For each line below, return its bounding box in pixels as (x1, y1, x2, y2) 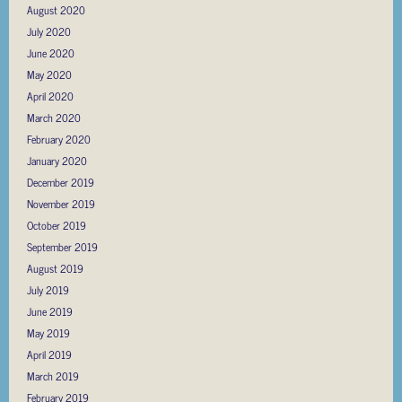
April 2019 (27, 345, 72, 363)
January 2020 (27, 151, 87, 170)
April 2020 (27, 86, 74, 105)
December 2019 (27, 172, 94, 191)
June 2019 (27, 301, 73, 320)
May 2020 (27, 65, 72, 83)
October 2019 (27, 215, 86, 234)
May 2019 (27, 323, 70, 342)
